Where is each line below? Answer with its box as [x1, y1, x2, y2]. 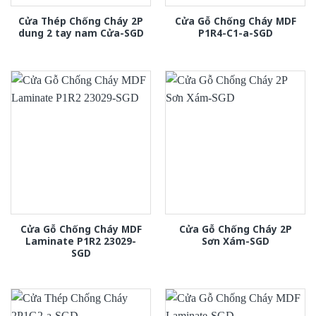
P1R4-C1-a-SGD [197, 26, 273, 40]
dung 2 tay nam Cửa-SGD [18, 26, 144, 40]
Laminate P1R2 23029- [25, 234, 136, 248]
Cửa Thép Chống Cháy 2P [18, 14, 143, 28]
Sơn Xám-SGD [201, 234, 269, 248]
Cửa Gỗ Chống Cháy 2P [178, 222, 292, 236]
